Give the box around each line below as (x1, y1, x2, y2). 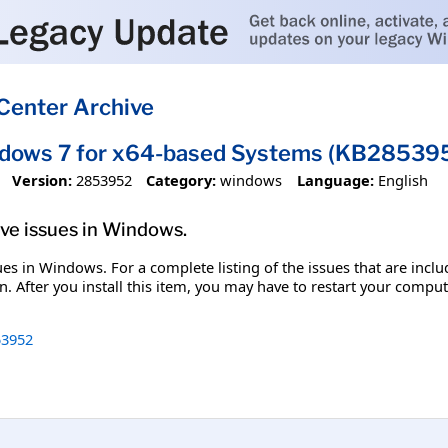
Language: (296, 169, 374, 190)
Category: (146, 169, 217, 190)
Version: (11, 169, 72, 190)
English (377, 169, 428, 190)
